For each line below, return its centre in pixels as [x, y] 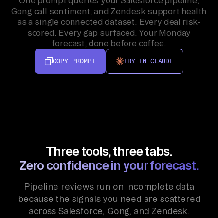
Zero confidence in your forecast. [109, 165]
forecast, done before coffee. [109, 43]
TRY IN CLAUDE [148, 61]
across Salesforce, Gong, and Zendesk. [109, 211]
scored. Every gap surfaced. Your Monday [109, 32]
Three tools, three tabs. [109, 151]
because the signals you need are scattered [109, 199]
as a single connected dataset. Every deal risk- [109, 21]
